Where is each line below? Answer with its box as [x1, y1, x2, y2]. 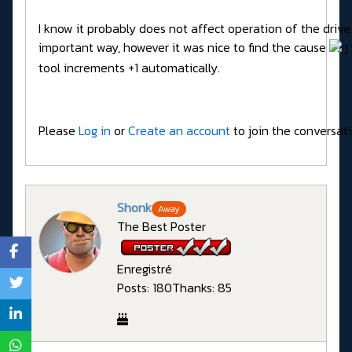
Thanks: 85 [172, 278, 232, 298]
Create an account [128, 121, 230, 141]
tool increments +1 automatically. [38, 58, 220, 78]
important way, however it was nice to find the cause [38, 37, 329, 57]
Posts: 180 [117, 278, 172, 298]
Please [38, 121, 79, 141]
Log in [79, 121, 111, 141]
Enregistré [117, 259, 172, 279]
